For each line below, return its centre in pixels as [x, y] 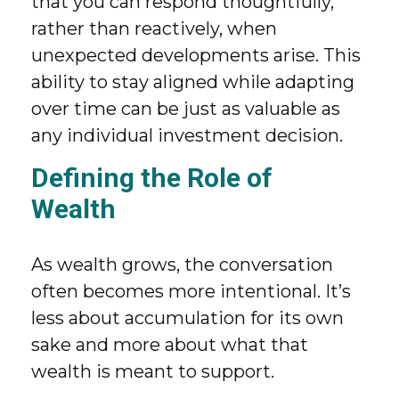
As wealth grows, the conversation [182, 265]
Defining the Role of [152, 178]
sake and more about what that [170, 345]
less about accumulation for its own [187, 318]
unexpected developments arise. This [196, 55]
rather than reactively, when [154, 28]
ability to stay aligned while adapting [193, 82]
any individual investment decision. [187, 135]
